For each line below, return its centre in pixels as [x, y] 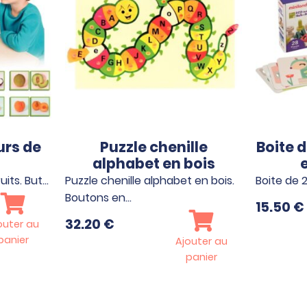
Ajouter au [201, 241]
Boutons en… [98, 197]
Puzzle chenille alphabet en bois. [150, 180]
